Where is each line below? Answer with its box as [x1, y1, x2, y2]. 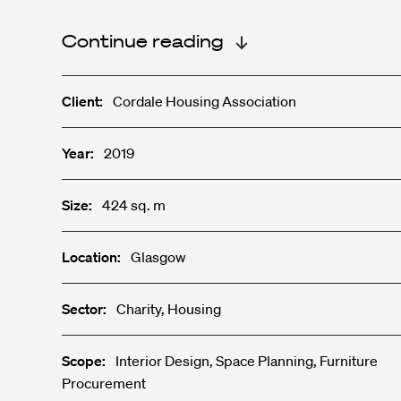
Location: [61, 247, 121, 266]
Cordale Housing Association [112, 91, 296, 110]
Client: [61, 91, 106, 110]
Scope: [61, 351, 108, 370]
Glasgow [127, 247, 186, 266]
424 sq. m [101, 195, 166, 214]
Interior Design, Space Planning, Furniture [115, 351, 378, 370]
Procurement [61, 373, 146, 392]
